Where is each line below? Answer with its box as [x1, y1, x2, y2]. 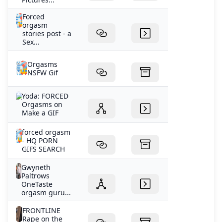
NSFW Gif [27, 68, 58, 78]
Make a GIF [22, 108, 59, 118]
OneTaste [21, 179, 53, 189]
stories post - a [22, 29, 72, 39]
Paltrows [21, 171, 50, 181]
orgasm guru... [21, 188, 71, 198]
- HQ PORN [22, 136, 58, 146]
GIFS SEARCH [22, 144, 65, 154]
